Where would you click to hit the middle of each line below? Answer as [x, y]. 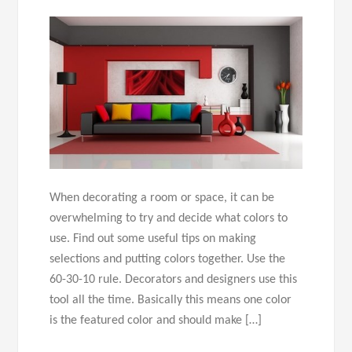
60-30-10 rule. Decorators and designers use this [174, 280]
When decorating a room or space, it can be [162, 198]
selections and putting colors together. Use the [168, 260]
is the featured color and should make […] [156, 321]
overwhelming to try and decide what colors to [169, 219]
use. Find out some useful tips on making [153, 239]
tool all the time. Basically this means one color [171, 301]
